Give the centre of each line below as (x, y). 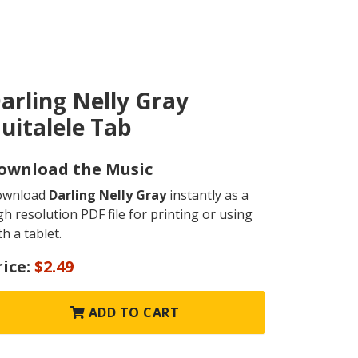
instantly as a (207, 195)
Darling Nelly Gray (107, 195)
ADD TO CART (132, 313)
